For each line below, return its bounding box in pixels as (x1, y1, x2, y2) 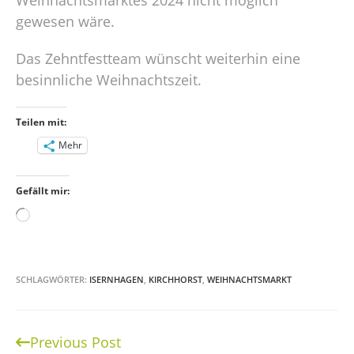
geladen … (29, 227, 97, 247)
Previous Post (30, 332, 121, 352)
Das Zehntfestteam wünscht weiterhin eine (16, 48, 300, 68)
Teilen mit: (16, 115, 66, 129)
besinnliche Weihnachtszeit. (16, 70, 201, 89)
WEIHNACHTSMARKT (207, 273, 292, 285)
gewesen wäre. (16, 11, 115, 31)
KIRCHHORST (149, 273, 202, 285)
